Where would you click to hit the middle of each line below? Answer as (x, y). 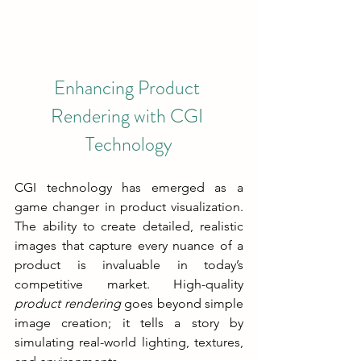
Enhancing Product (129, 87)
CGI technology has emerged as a (129, 187)
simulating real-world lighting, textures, (129, 342)
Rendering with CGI (129, 116)
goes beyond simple (182, 303)
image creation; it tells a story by (129, 322)
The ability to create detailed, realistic (129, 226)
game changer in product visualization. (129, 206)
